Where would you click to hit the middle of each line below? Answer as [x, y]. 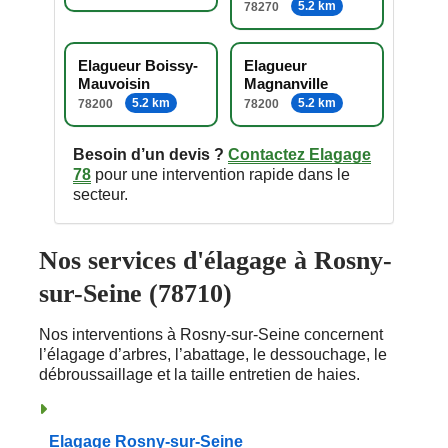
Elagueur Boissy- [138, 65]
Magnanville [286, 83]
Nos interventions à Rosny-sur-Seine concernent [211, 334]
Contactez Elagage [299, 154]
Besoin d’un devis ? [148, 154]
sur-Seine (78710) [135, 293]
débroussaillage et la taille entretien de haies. [199, 374]
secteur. [100, 194]
